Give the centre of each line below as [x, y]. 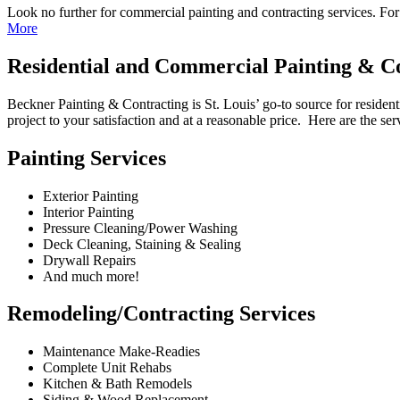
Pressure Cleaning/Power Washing [140, 228]
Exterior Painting [91, 196]
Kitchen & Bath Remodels [117, 384]
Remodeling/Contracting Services [161, 314]
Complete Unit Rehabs [107, 368]
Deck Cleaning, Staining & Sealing [142, 244]
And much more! [91, 276]
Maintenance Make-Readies [121, 352]
